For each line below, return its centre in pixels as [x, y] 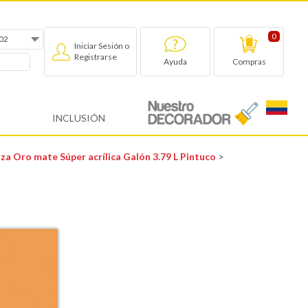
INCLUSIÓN [78, 118]
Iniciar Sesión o [102, 45]
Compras [249, 62]
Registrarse [96, 56]
